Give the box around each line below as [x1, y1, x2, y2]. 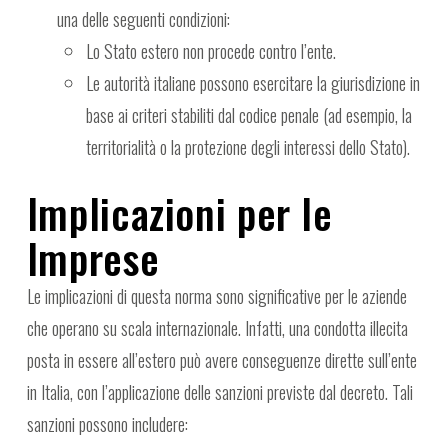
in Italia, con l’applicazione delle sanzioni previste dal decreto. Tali [26, 379, 413, 406]
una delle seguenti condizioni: [56, 6, 230, 33]
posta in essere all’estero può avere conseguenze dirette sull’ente [26, 347, 417, 374]
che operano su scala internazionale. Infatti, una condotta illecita [26, 315, 408, 342]
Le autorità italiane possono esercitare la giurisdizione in [86, 70, 421, 97]
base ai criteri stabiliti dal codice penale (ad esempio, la [86, 102, 413, 129]
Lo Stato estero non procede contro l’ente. [86, 38, 337, 65]
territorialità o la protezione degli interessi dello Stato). [86, 134, 411, 161]
